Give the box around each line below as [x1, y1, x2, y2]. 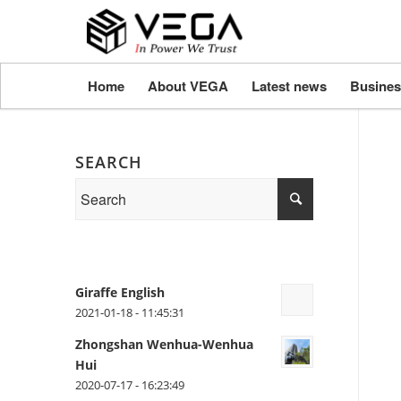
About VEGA [147, 76, 228, 96]
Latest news [251, 76, 327, 96]
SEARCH [74, 151, 142, 173]
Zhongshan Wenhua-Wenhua [74, 336, 253, 353]
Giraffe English [74, 284, 165, 301]
